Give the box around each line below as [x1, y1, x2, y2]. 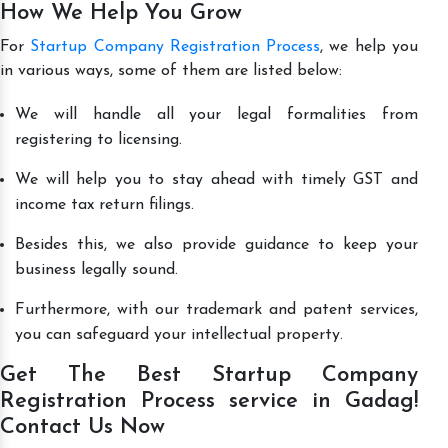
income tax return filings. [15, 196, 194, 213]
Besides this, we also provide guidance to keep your [15, 236, 418, 253]
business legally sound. [15, 261, 183, 278]
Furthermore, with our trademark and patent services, [15, 301, 418, 318]
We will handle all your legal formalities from [15, 106, 418, 123]
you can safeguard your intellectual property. [15, 326, 343, 343]
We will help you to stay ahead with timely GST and [15, 171, 418, 188]
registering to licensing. [15, 131, 182, 148]
